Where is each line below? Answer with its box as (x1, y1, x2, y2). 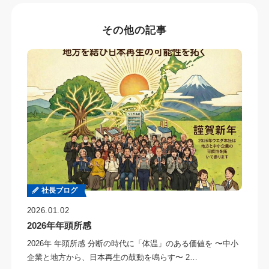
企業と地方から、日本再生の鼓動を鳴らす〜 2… (26, 253, 198, 262)
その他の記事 (102, 25, 167, 37)
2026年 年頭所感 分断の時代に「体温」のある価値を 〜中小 (26, 239, 238, 249)
